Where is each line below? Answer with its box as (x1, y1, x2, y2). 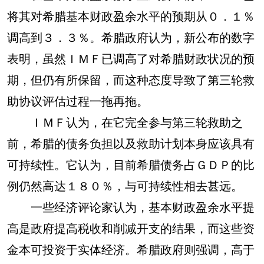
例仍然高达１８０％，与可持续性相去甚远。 (7, 177, 243, 194)
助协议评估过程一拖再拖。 (7, 92, 148, 109)
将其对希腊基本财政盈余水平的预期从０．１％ (7, 7, 255, 24)
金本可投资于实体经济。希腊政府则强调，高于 (7, 240, 255, 258)
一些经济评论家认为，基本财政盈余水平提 (7, 198, 255, 215)
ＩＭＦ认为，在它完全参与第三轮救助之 (7, 113, 243, 130)
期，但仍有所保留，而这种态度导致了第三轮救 (7, 71, 255, 88)
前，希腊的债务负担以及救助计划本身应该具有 (7, 134, 255, 151)
